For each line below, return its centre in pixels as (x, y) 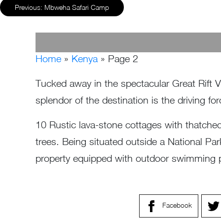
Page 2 (123, 59)
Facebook (177, 205)
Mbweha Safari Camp (77, 7)
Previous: (29, 7)
